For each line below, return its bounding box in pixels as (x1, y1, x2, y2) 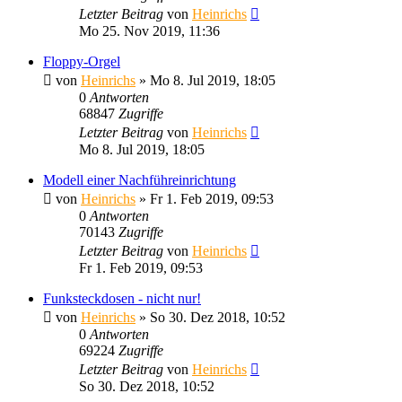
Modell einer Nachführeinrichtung (43, 171, 236, 188)
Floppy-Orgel (43, 53, 120, 69)
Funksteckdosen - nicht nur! (43, 290, 201, 306)
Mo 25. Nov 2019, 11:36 (79, 22, 220, 39)
